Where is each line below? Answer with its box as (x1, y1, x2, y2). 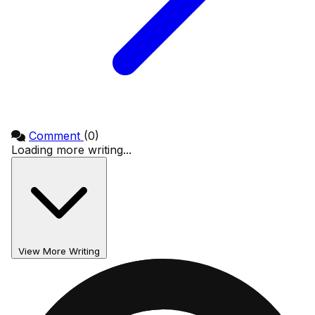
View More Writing (18, 245, 100, 257)
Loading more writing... (11, 143, 131, 157)
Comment (29, 129, 84, 143)
